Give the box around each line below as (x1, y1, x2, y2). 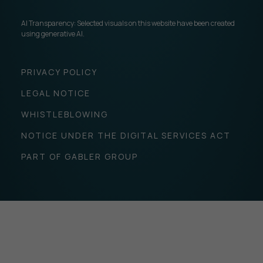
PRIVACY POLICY (21, 66, 97, 77)
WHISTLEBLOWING (21, 108, 108, 120)
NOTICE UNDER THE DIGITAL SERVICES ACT (21, 129, 231, 141)
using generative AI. (21, 28, 85, 39)
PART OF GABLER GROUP (21, 150, 138, 162)
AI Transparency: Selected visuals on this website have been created (21, 18, 235, 28)
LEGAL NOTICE (21, 87, 90, 99)
